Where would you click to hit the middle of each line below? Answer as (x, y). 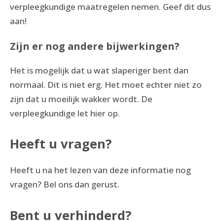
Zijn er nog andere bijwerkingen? (95, 46)
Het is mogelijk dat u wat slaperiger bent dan (99, 70)
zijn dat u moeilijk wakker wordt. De (81, 99)
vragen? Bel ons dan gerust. (65, 184)
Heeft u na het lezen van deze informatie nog (100, 170)
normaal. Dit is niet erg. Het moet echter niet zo (106, 84)
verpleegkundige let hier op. (65, 113)
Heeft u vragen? (61, 144)
